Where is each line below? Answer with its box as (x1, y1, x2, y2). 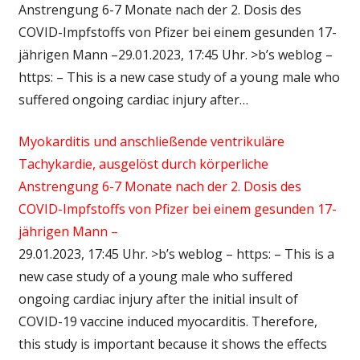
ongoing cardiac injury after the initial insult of (18, 289, 298, 308)
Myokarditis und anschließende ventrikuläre (18, 132, 284, 150)
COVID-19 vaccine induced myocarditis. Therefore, (18, 312, 317, 330)
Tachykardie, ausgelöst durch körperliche (18, 154, 268, 173)
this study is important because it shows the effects (18, 334, 327, 353)
